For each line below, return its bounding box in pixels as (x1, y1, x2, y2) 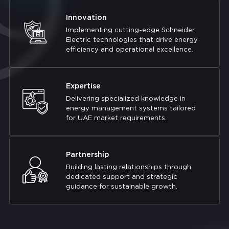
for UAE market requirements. (65, 113, 167, 122)
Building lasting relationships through (65, 163, 191, 171)
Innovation (65, 12, 107, 21)
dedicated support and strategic (65, 172, 177, 180)
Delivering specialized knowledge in (65, 94, 186, 102)
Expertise (65, 81, 101, 90)
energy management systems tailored (65, 104, 196, 112)
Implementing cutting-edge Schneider (65, 26, 195, 34)
